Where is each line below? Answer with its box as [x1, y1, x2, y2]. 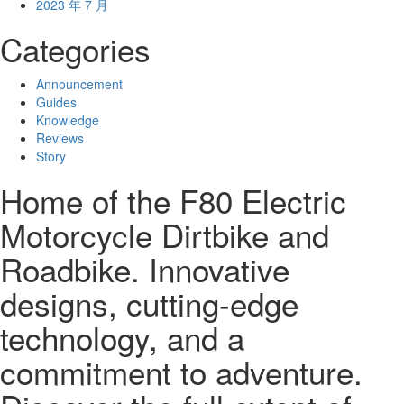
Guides [36, 93, 77, 111]
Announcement [36, 75, 123, 93]
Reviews [36, 129, 84, 147]
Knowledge [36, 111, 99, 129]
